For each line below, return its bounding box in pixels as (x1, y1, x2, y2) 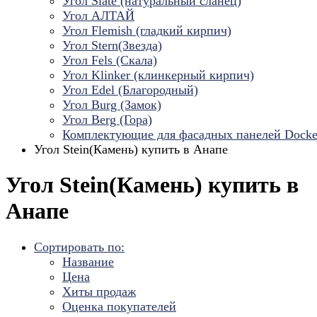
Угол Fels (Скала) (62, 53, 157, 67)
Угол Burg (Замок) (62, 98, 161, 112)
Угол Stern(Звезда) (62, 38, 162, 52)
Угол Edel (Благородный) (62, 83, 198, 97)
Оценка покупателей (62, 299, 176, 313)
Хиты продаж (62, 284, 136, 299)
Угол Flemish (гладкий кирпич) (62, 23, 231, 38)
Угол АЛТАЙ (62, 8, 134, 23)
